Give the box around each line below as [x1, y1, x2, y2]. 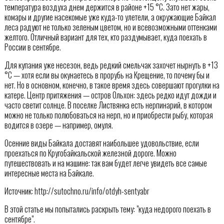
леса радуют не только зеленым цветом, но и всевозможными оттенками [4, 21, 217, 33]
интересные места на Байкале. [4, 167, 94, 179]
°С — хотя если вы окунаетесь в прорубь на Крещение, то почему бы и [4, 69, 209, 81]
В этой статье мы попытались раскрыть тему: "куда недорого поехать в [4, 203, 211, 215]
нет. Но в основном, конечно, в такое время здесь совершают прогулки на [4, 79, 219, 91]
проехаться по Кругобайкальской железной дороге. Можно [4, 147, 176, 159]
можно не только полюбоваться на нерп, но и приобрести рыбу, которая [4, 109, 213, 121]
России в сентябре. [4, 41, 61, 53]
